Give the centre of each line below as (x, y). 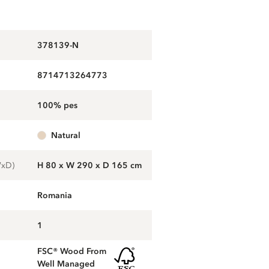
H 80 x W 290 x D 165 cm (89, 165)
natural (69, 135)
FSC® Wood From (71, 251)
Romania (54, 195)
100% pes (60, 105)
